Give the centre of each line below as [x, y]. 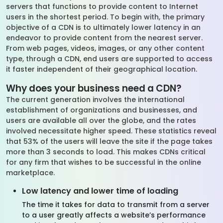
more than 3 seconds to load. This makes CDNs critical [106, 152]
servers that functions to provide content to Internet [102, 6]
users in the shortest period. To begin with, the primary [105, 17]
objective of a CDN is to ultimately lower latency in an [103, 27]
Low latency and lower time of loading [100, 191]
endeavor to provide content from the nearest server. [104, 38]
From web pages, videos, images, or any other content [105, 48]
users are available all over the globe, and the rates [101, 120]
